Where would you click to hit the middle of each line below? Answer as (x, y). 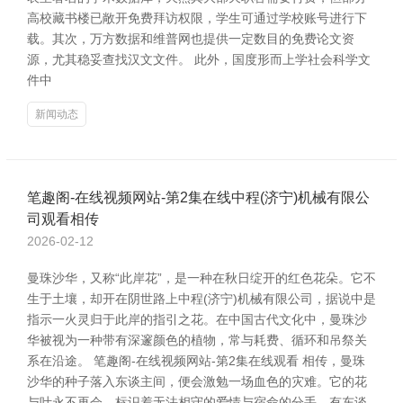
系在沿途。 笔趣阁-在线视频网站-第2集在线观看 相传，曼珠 (196, 361)
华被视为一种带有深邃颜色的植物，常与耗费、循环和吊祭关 (197, 340)
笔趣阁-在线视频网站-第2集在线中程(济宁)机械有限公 (198, 197)
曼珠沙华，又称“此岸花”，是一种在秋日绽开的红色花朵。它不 (201, 278)
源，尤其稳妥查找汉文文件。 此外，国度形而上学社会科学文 (199, 59)
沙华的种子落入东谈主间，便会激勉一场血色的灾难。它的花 (197, 381)
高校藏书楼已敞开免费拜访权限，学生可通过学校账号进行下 (197, 18)
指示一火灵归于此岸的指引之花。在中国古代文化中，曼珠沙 (197, 319)
